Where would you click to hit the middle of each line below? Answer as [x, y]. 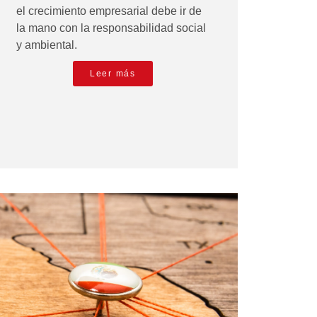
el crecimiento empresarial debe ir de [109, 11]
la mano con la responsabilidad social [111, 28]
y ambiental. [46, 45]
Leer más [113, 74]
